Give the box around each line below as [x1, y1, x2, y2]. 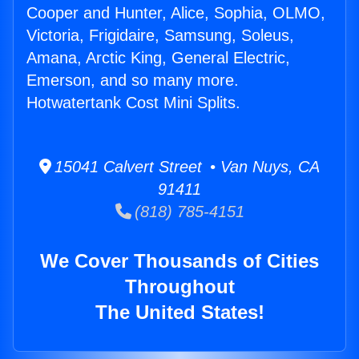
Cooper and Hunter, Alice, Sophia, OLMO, [26, 4, 325, 22]
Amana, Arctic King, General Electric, [26, 49, 290, 67]
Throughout [124, 276, 235, 298]
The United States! [95, 301, 264, 324]
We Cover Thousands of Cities [40, 250, 319, 272]
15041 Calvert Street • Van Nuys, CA [51, 158, 320, 176]
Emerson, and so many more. [26, 71, 239, 90]
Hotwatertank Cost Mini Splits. [26, 94, 240, 112]
